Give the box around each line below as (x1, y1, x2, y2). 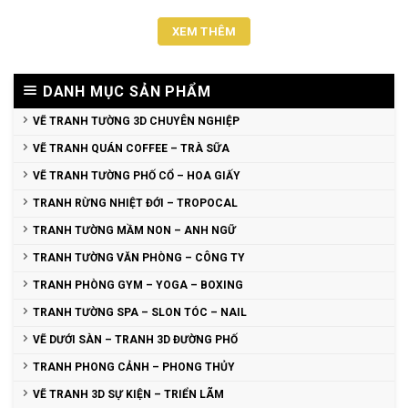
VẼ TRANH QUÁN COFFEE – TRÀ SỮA (33, 141, 229, 155)
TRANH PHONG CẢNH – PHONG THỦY (33, 360, 235, 373)
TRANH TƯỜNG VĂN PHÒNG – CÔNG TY (33, 250, 245, 264)
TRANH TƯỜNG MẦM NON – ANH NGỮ (33, 223, 236, 237)
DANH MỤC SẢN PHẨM (42, 82, 211, 100)
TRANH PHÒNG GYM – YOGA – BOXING (33, 278, 243, 291)
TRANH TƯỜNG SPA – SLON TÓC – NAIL (33, 305, 247, 319)
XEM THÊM (171, 24, 237, 38)
